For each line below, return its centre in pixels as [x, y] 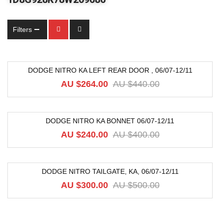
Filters [22, 29]
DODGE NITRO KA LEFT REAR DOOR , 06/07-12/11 [110, 70]
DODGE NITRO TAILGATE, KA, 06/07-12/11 [110, 171]
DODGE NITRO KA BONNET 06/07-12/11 [110, 121]
